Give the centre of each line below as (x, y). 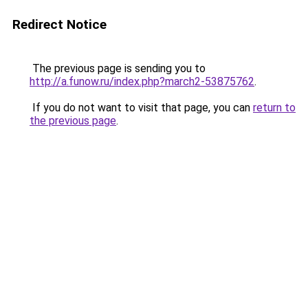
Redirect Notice (59, 24)
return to (274, 108)
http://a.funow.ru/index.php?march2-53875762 (142, 81)
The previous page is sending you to (118, 68)
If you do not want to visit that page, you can (141, 108)
